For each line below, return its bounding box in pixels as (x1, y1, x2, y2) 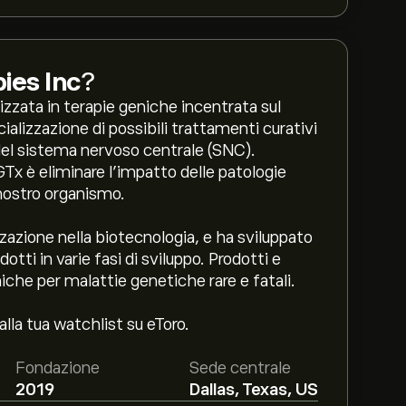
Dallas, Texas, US (188, 381, 318, 399)
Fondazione (15, 359, 101, 377)
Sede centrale (188, 359, 291, 377)
